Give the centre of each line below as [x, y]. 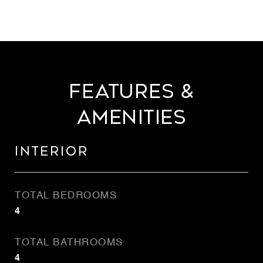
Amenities [131, 117]
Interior [52, 151]
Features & [131, 92]
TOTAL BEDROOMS [66, 196]
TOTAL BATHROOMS [69, 243]
